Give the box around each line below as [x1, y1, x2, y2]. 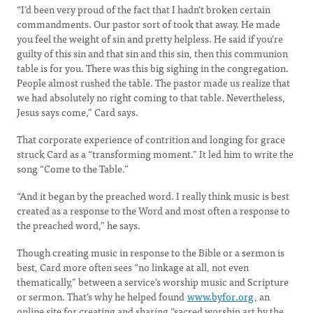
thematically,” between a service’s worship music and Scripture [17, 274, 289, 289]
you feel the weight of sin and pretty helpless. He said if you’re [17, 31, 283, 46]
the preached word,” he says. [17, 217, 140, 233]
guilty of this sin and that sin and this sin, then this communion [17, 45, 288, 61]
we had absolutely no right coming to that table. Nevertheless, [17, 89, 285, 105]
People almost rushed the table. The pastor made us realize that [17, 75, 290, 90]
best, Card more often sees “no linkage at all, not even [17, 259, 249, 275]
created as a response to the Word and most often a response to [17, 203, 290, 218]
